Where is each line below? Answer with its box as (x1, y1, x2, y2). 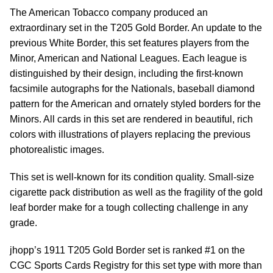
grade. (10, 218, 37, 228)
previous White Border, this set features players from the (10, 38, 249, 48)
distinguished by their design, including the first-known (10, 68, 243, 79)
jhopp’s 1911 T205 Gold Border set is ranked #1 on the (10, 245, 245, 255)
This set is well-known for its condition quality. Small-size (10, 172, 254, 182)
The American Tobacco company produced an (10, 7, 208, 18)
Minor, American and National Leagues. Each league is (10, 53, 247, 63)
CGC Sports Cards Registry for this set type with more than (10, 260, 262, 271)
